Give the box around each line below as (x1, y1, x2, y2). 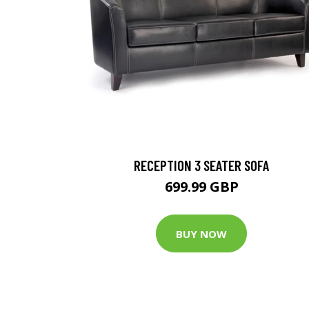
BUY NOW (176, 226, 227, 241)
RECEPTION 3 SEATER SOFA (134, 157, 269, 174)
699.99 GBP (164, 177, 239, 196)
